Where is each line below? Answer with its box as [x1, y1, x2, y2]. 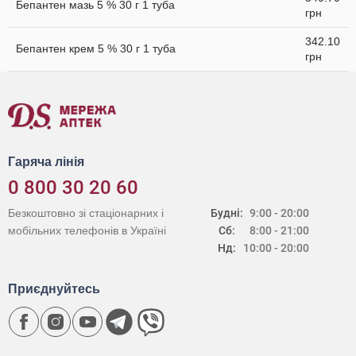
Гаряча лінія [8, 155, 84, 168]
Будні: [211, 207, 244, 219]
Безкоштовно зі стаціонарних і [8, 207, 164, 219]
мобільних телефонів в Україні [8, 224, 166, 237]
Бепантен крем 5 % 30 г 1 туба [16, 42, 176, 55]
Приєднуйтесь [8, 282, 100, 296]
